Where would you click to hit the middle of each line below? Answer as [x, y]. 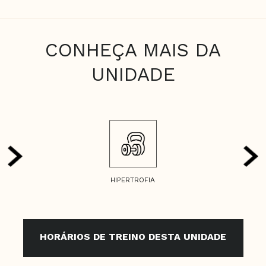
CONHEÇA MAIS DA [133, 50]
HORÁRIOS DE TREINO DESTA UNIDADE [133, 237]
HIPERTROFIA [133, 180]
